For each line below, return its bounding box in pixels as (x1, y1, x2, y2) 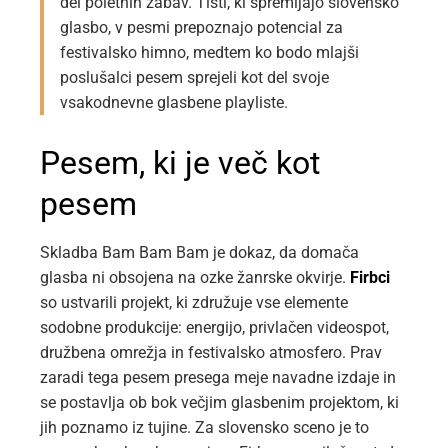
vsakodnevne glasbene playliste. (60, 93, 288, 113)
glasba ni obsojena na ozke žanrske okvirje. (40, 268, 350, 288)
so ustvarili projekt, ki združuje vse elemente (40, 293, 348, 313)
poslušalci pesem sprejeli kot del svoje (60, 68, 329, 88)
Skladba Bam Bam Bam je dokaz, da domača (40, 243, 359, 263)
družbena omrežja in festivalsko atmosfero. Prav (40, 343, 382, 363)
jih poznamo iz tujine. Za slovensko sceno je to (40, 418, 369, 438)
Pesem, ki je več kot (40, 144, 320, 183)
